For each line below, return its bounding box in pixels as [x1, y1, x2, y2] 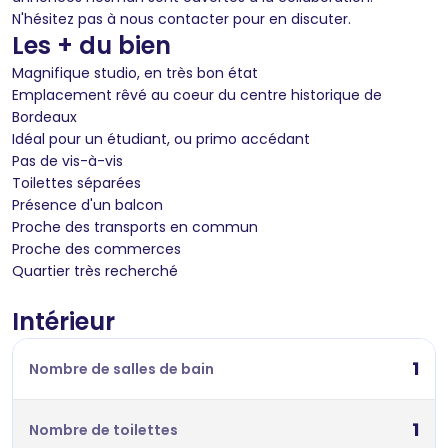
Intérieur [12, 304, 115, 338]
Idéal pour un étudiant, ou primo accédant [12, 128, 310, 149]
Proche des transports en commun [12, 216, 258, 237]
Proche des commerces [12, 238, 181, 259]
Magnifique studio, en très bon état [12, 62, 258, 83]
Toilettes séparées [12, 172, 141, 193]
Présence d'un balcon [12, 194, 163, 215]
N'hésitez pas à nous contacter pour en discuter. [12, 8, 351, 29]
